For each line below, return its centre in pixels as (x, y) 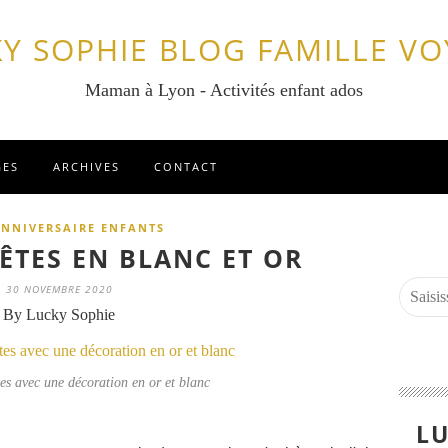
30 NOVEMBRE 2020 (59, 289)
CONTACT (186, 166)
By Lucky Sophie (59, 314)
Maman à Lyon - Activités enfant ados (224, 90)
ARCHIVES (86, 166)
